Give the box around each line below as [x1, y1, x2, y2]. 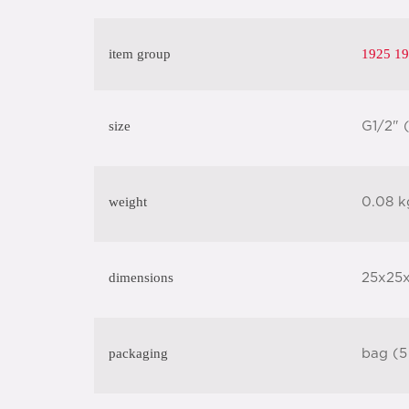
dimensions [109, 270, 173, 285]
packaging [109, 346, 168, 361]
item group [109, 47, 171, 61]
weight [109, 194, 147, 209]
